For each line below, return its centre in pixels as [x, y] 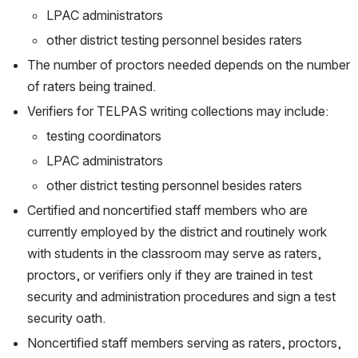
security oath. [66, 318]
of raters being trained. [91, 87]
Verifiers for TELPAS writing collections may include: [178, 111]
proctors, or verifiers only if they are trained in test [170, 275]
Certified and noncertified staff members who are [167, 211]
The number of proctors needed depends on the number [189, 65]
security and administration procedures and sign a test [181, 297]
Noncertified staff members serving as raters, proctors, [184, 343]
